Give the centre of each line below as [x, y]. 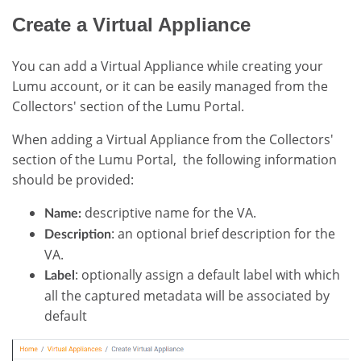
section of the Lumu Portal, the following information [174, 159]
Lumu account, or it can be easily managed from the [170, 86]
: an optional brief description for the [223, 233]
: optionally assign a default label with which [207, 274]
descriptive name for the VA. [170, 212]
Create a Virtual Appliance [131, 24]
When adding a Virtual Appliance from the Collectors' [173, 139]
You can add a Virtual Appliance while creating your [168, 66]
